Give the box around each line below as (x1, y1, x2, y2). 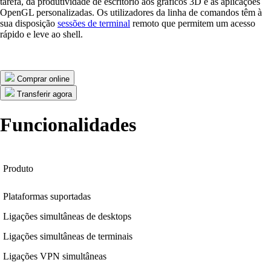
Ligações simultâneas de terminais (3, 231, 132, 242)
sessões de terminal (57, 18, 130, 29)
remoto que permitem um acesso (130, 18, 255, 29)
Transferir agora (17, 90, 72, 99)
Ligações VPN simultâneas (3, 251, 106, 262)
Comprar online (17, 74, 70, 84)
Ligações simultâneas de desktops (3, 211, 131, 222)
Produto (3, 163, 33, 174)
